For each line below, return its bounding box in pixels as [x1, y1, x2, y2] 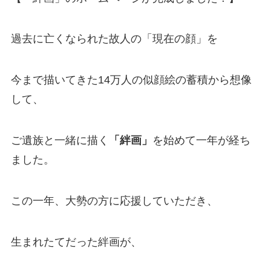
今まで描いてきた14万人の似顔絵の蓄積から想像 [10, 74, 252, 87]
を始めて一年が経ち [152, 134, 250, 147]
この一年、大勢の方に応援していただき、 [10, 194, 218, 207]
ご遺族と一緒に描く [10, 134, 109, 147]
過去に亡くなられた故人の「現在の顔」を [10, 33, 218, 45]
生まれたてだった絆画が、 [10, 235, 142, 248]
